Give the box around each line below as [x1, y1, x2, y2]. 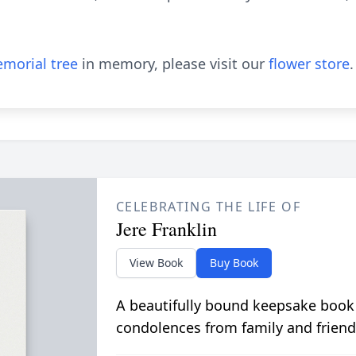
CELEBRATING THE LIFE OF [115, 198, 301, 215]
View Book [129, 255, 183, 270]
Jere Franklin [115, 216, 217, 242]
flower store [269, 54, 350, 73]
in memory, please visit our [78, 54, 269, 73]
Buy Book [209, 255, 258, 270]
